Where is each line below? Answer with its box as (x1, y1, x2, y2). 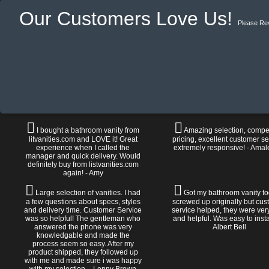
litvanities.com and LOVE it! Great (28, 135, 138, 144)
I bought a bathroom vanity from (35, 126, 140, 134)
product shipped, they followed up (28, 248, 138, 256)
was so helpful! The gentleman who (25, 214, 141, 223)
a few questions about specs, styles (25, 198, 141, 206)
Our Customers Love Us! (19, 8, 238, 29)
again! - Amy (62, 169, 103, 177)
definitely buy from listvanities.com (27, 160, 139, 169)
